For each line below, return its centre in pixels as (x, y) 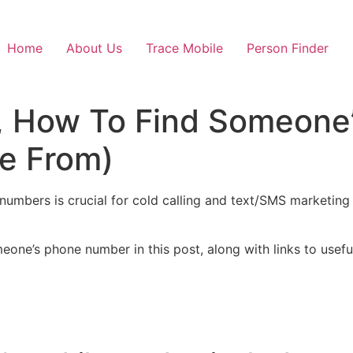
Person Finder (288, 48)
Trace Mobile (184, 48)
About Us (94, 48)
